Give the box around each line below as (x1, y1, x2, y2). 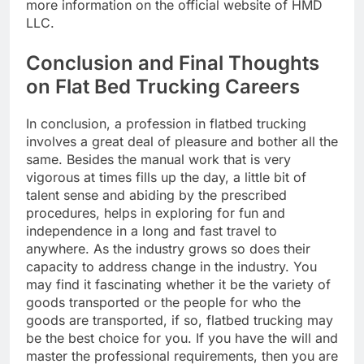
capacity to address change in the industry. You (26, 258, 317, 275)
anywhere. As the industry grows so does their (26, 240, 310, 258)
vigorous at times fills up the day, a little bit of (26, 169, 306, 186)
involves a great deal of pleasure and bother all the (26, 133, 338, 150)
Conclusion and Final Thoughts (26, 51, 319, 76)
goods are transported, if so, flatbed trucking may (26, 312, 333, 329)
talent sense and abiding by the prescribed (26, 187, 287, 204)
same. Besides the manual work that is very (26, 151, 291, 168)
